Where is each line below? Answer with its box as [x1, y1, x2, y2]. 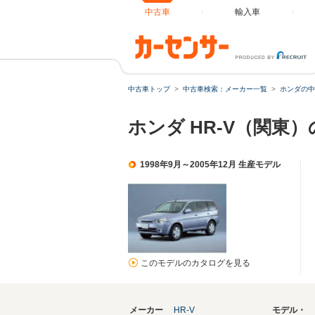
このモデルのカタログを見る [141, 258, 250, 268]
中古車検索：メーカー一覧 [183, 85, 267, 93]
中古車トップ [128, 85, 170, 93]
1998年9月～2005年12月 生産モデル [140, 160, 281, 169]
